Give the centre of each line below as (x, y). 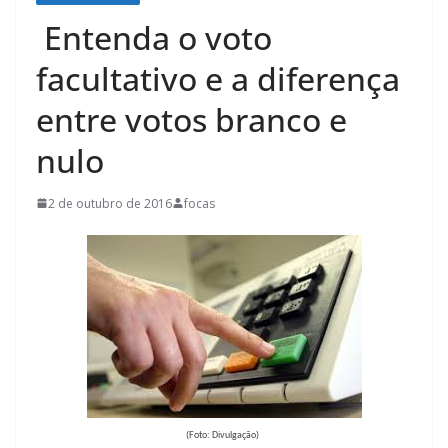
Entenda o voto (154, 37)
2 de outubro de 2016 (110, 203)
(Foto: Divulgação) (222, 435)
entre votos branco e (191, 119)
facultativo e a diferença (218, 78)
